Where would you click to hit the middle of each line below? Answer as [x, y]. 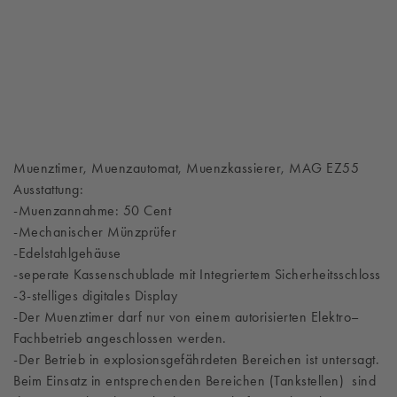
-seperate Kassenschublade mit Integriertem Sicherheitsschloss [197, 274]
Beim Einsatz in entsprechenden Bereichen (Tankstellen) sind [195, 381]
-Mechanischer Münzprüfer [95, 232]
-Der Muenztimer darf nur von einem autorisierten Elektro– [187, 317]
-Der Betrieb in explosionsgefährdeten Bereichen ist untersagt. [196, 359]
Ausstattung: [48, 189]
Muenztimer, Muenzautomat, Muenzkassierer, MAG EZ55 [186, 168]
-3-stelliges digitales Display [95, 296]
